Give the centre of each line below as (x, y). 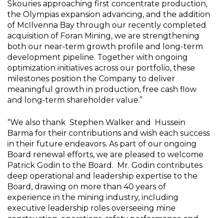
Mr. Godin (136, 165)
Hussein (170, 122)
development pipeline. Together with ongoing (98, 57)
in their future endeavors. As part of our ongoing (102, 144)
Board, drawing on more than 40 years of (87, 187)
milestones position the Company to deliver (91, 79)
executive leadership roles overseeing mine (91, 208)
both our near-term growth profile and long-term (105, 46)
